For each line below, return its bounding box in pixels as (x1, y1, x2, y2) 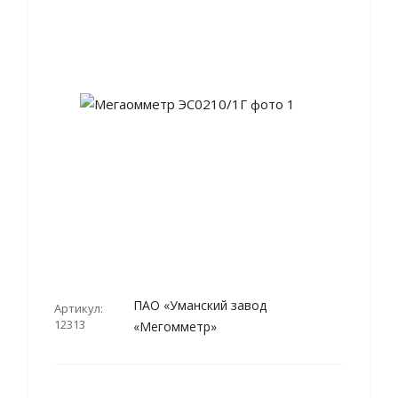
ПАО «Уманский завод (132, 297, 267, 314)
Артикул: (54, 300, 103, 316)
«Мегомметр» (132, 318, 217, 335)
